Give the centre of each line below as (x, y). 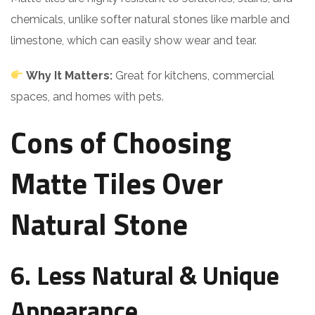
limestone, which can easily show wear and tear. (134, 40)
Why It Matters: (70, 75)
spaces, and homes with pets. (87, 96)
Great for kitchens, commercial (194, 75)
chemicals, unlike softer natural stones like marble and (150, 19)
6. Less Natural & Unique (145, 275)
